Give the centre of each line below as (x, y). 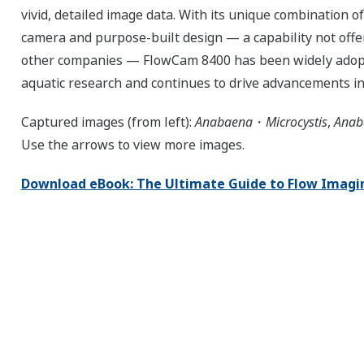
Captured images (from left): (106, 122)
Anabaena (222, 122)
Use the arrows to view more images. (132, 145)
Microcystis (296, 122)
